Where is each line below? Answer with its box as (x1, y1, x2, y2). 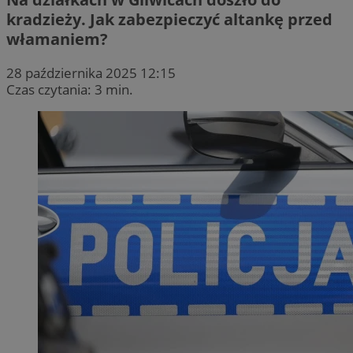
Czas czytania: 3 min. (6, 80, 133, 98)
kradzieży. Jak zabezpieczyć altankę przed (6, 8, 333, 30)
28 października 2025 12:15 (6, 63, 176, 82)
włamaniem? (6, 28, 108, 50)
